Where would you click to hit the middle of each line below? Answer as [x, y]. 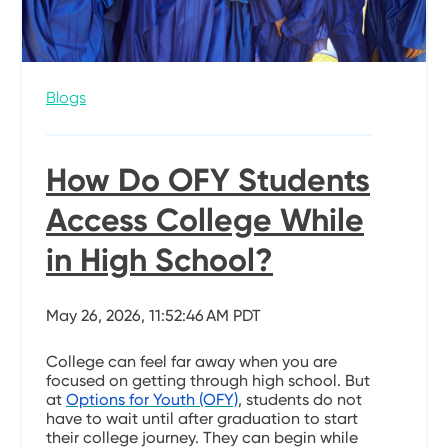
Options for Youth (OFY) [152, 399]
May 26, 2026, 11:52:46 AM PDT [153, 315]
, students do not [300, 399]
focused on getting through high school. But [208, 380]
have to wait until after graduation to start [202, 418]
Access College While [205, 219]
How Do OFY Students [208, 179]
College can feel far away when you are [191, 361]
